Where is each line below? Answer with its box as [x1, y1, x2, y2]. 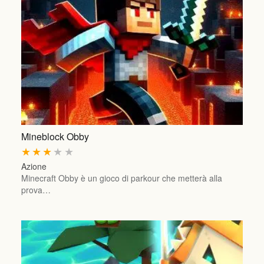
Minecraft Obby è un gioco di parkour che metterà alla [21, 171, 222, 184]
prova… [21, 183, 51, 196]
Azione [21, 160, 47, 172]
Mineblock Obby [21, 129, 89, 143]
